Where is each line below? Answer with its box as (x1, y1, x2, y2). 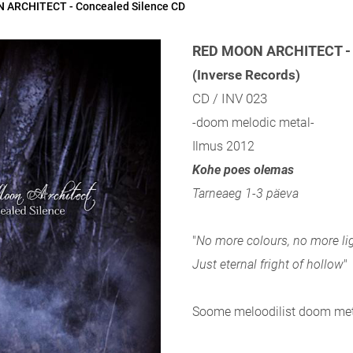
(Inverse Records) (192, 67, 300, 83)
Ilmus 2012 (192, 139, 255, 154)
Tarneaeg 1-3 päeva (192, 186, 299, 201)
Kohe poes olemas (192, 162, 294, 177)
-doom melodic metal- (192, 115, 314, 130)
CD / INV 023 (192, 91, 267, 106)
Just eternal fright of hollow (192, 257, 344, 272)
